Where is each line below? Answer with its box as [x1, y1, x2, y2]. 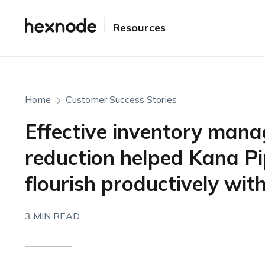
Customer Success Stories [65, 93, 177, 105]
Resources [112, 21, 166, 35]
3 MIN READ [24, 210, 80, 222]
